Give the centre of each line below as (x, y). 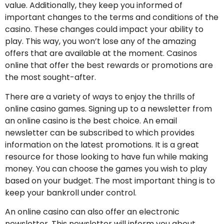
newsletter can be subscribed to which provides (100, 132)
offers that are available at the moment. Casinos (101, 53)
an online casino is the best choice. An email (91, 120)
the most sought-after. (50, 77)
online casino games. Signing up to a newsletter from (108, 108)
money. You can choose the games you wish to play (106, 168)
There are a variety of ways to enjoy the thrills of (100, 96)
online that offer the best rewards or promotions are (109, 65)
